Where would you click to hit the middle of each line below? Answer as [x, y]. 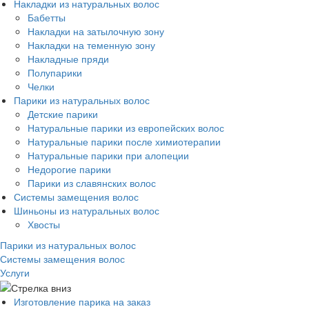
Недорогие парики [69, 169]
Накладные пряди [68, 58]
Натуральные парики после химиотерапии [124, 141]
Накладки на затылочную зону [96, 31]
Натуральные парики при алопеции [108, 155]
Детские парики [63, 113]
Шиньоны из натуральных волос [87, 210]
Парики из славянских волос [92, 182]
